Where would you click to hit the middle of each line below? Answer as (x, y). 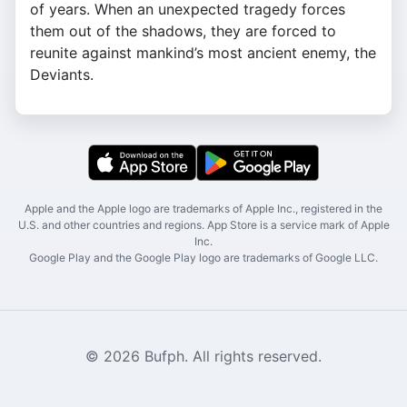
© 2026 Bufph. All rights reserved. (203, 357)
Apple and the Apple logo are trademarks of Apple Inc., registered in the (203, 209)
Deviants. (62, 75)
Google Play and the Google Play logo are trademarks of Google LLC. (203, 258)
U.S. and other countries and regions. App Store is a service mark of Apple (203, 225)
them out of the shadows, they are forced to (183, 31)
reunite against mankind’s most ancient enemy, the (203, 53)
